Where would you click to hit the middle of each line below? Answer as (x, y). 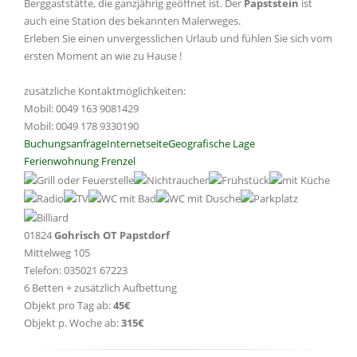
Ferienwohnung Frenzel (80, 161)
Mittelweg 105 (57, 252)
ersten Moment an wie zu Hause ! (103, 56)
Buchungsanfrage (65, 144)
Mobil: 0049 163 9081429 (81, 109)
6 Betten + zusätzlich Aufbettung (100, 287)
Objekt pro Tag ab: (69, 305)
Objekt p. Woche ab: (73, 322)
